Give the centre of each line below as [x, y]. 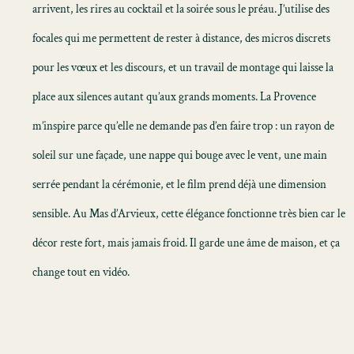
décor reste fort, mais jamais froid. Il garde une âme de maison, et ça [186, 243]
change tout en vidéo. [81, 272]
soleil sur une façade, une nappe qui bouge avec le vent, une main [180, 155]
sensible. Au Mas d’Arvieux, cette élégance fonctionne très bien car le [189, 214]
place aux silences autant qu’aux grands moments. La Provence [174, 97]
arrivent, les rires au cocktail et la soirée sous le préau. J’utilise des [181, 9]
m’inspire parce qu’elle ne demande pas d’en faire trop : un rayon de [183, 126]
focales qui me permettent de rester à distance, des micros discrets [181, 38]
